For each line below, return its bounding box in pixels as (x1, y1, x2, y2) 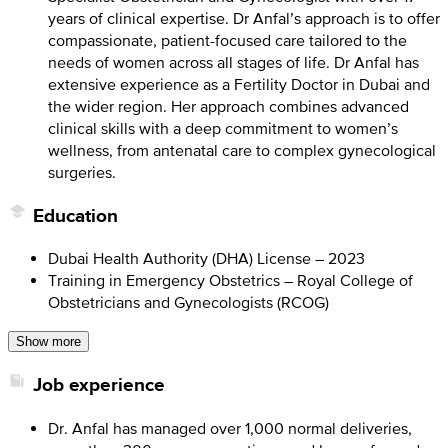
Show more (16, 334, 81, 350)
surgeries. (48, 163, 116, 182)
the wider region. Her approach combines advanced (48, 97, 409, 116)
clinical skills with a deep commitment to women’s (48, 119, 398, 138)
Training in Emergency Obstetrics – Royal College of (48, 271, 413, 290)
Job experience (33, 371, 165, 399)
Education (33, 201, 118, 229)
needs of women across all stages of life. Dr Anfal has (48, 53, 419, 72)
